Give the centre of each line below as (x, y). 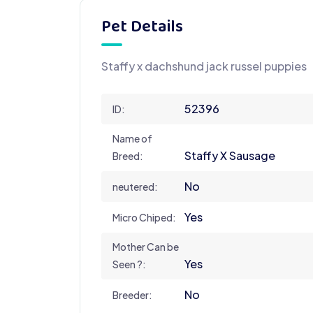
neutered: (135, 186)
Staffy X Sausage (230, 155)
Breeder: (132, 294)
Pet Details (142, 27)
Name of (132, 138)
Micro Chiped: (144, 217)
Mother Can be (146, 246)
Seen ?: (129, 264)
